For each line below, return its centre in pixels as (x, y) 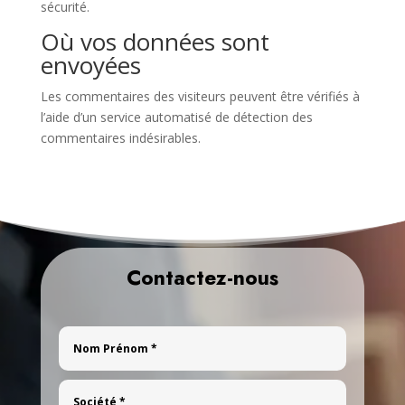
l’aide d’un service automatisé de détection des (176, 117)
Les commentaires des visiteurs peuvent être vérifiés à (200, 96)
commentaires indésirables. (120, 138)
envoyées (90, 65)
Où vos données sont (155, 42)
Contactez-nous (202, 278)
